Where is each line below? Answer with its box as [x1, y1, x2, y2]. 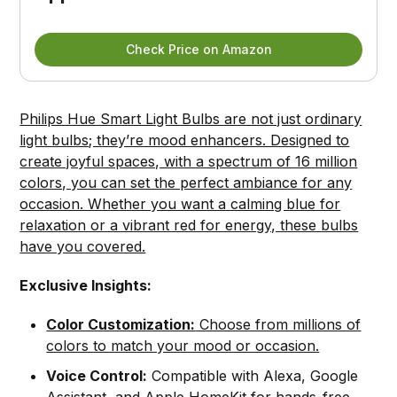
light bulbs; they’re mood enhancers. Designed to [19, 130, 350, 149]
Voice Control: [46, 366, 148, 385]
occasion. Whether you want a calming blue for [19, 194, 341, 213]
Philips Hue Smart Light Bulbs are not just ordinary [19, 109, 362, 128]
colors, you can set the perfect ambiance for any [19, 173, 353, 191]
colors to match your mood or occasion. [46, 336, 320, 354]
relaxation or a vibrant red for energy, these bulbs [19, 215, 359, 234]
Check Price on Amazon [125, 41, 272, 57]
